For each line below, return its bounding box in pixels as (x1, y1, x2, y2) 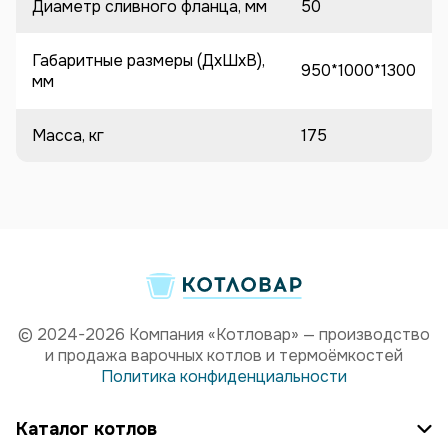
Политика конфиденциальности (101, 366, 347, 388)
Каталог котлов (16, 418, 157, 441)
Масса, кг (32, 124, 104, 146)
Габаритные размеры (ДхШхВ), (32, 49, 265, 71)
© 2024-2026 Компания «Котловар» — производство (18, 324, 430, 346)
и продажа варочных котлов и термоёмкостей (45, 345, 403, 367)
